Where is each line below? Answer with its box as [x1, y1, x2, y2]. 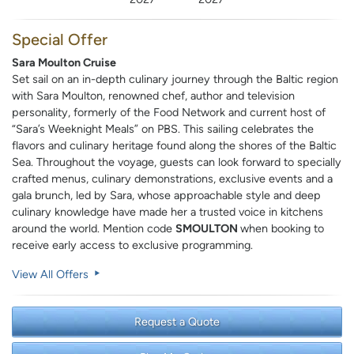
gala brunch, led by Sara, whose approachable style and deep [12, 188, 321, 203]
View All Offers [12, 267, 92, 282]
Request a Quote [134, 314, 220, 330]
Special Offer [12, 30, 107, 50]
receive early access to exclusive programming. [12, 238, 253, 253]
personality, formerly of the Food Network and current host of [12, 105, 326, 120]
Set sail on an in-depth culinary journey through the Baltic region [12, 72, 338, 87]
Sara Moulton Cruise [12, 55, 116, 70]
